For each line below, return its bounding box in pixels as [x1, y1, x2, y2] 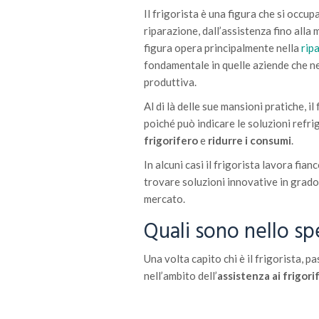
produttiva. [144, 75, 197, 89]
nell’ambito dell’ [144, 269, 217, 283]
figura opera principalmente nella [144, 41, 301, 55]
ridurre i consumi [208, 134, 291, 147]
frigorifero [144, 134, 200, 147]
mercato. [144, 192, 185, 206]
